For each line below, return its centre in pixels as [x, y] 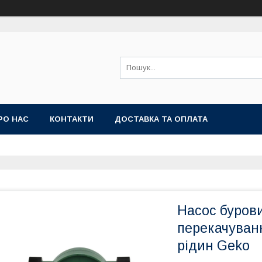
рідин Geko [213, 246]
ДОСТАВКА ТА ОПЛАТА [161, 119]
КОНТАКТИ [72, 119]
